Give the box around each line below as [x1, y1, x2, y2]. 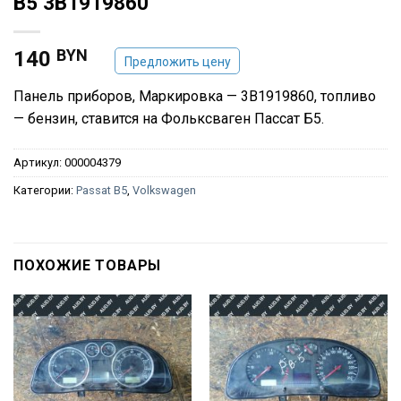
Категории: [13, 183, 76, 198]
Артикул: [13, 156, 64, 170]
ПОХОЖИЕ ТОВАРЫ [13, 256, 162, 274]
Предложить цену [124, 55, 231, 70]
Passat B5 [76, 183, 127, 198]
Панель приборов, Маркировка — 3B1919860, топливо [13, 88, 376, 106]
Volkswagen [132, 183, 196, 198]
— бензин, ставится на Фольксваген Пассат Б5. [13, 110, 324, 128]
